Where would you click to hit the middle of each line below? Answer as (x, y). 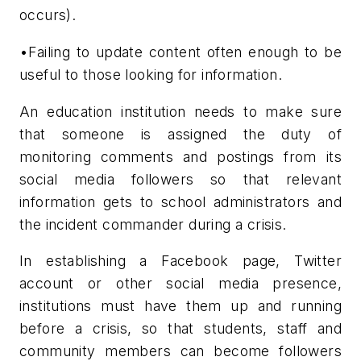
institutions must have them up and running (180, 306)
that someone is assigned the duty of (180, 134)
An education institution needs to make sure (180, 111)
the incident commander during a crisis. (153, 224)
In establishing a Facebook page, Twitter (180, 261)
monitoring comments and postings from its (180, 156)
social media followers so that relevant (180, 179)
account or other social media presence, (180, 284)
